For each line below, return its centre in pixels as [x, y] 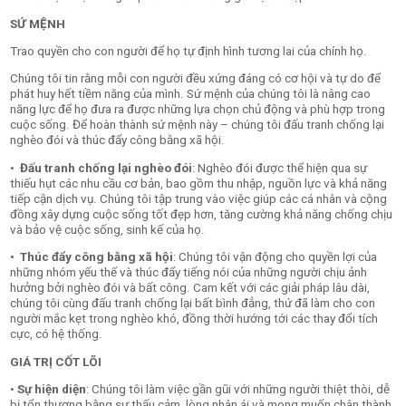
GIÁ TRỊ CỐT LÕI [56, 362]
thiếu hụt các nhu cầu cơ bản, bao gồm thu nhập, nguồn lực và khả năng [199, 183]
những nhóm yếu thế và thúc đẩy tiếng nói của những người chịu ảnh [189, 273]
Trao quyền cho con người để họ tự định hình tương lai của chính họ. [189, 51]
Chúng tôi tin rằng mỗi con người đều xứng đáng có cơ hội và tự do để [196, 79]
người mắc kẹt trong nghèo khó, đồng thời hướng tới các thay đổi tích [194, 319]
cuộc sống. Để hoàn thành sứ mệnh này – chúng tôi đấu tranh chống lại [198, 125]
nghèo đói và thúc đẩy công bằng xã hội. [119, 140]
